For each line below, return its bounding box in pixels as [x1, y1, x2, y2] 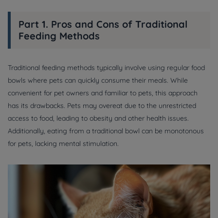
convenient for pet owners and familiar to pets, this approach [8, 89, 198, 97]
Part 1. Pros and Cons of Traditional [18, 18, 187, 30]
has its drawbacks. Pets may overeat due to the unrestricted [8, 101, 196, 110]
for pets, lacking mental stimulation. [8, 139, 119, 148]
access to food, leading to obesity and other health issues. [8, 114, 189, 123]
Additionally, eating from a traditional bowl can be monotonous [8, 127, 204, 135]
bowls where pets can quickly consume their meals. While [8, 76, 188, 85]
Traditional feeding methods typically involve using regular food [8, 63, 205, 72]
